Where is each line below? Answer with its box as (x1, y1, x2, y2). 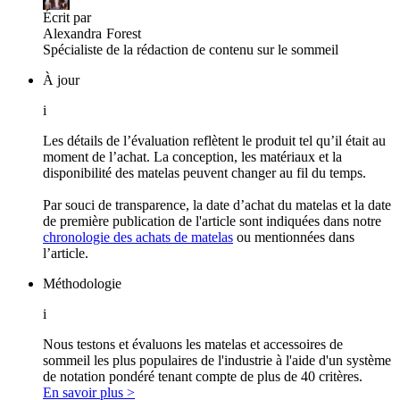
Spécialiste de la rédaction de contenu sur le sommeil (43, 41, 338, 57)
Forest (106, 25, 141, 41)
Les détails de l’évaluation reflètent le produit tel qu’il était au (43, 132, 386, 148)
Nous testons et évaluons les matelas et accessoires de (43, 336, 343, 352)
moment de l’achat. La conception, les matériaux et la (43, 148, 342, 164)
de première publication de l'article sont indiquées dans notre (43, 212, 381, 229)
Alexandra (43, 25, 105, 41)
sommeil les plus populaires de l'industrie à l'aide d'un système (43, 352, 391, 368)
